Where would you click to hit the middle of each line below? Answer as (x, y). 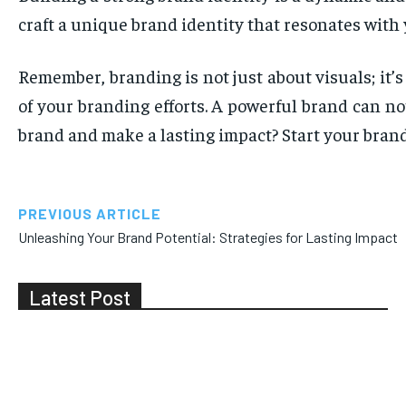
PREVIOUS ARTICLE (90, 214)
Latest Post (80, 298)
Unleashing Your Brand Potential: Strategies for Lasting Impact (208, 237)
